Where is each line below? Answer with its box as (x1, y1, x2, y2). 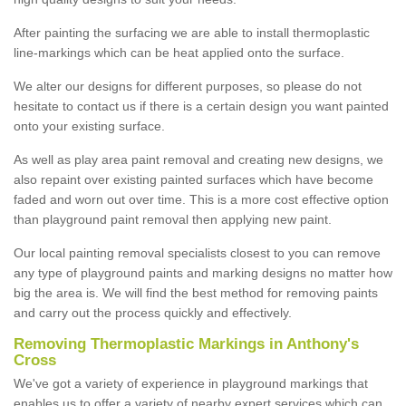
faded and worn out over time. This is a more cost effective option (14, 191, 389, 207)
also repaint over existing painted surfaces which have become (14, 171, 373, 187)
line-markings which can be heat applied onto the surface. (14, 44, 344, 60)
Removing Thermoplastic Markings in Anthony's (14, 334, 359, 353)
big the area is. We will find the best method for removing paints (14, 285, 378, 300)
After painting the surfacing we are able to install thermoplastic (14, 24, 370, 40)
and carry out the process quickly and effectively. (14, 304, 295, 320)
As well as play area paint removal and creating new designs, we (14, 151, 383, 167)
